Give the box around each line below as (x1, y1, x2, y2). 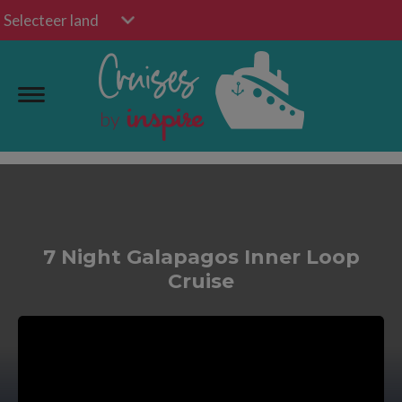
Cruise (168, 269, 234, 293)
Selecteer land (4, 11, 99, 30)
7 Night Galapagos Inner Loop (42, 245, 360, 269)
